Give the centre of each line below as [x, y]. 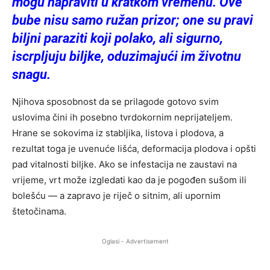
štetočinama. [39, 211]
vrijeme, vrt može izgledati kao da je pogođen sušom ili [129, 180]
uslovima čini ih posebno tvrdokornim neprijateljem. [122, 117]
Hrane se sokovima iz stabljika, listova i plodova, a [118, 133]
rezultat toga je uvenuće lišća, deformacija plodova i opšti [134, 149]
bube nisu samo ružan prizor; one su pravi [133, 20]
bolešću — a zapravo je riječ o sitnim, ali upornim [116, 196]
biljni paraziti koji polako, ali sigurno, [118, 38]
